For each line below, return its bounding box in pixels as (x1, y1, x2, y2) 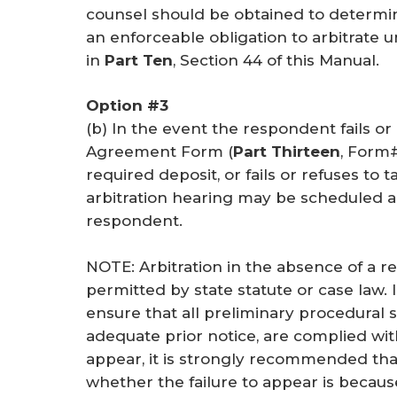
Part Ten (105, 51, 173, 69)
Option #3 (86, 97, 168, 115)
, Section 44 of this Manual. (173, 51, 379, 69)
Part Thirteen (233, 143, 340, 161)
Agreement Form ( (86, 143, 233, 161)
